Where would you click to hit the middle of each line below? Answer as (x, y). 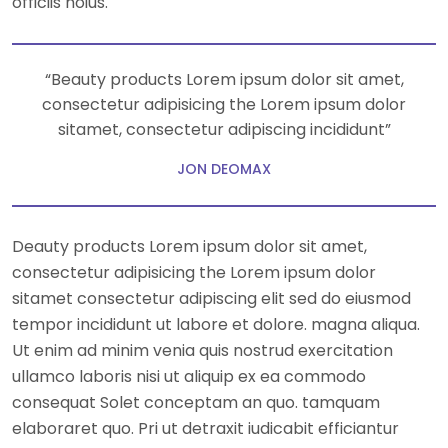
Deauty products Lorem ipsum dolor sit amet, (189, 246)
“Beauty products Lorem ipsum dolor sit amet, (224, 79)
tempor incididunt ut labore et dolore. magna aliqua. (216, 324)
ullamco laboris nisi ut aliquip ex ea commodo (189, 376)
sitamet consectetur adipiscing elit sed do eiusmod (211, 298)
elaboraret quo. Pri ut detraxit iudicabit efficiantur (205, 428)
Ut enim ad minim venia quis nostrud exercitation (202, 350)
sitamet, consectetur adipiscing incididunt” (224, 129)
